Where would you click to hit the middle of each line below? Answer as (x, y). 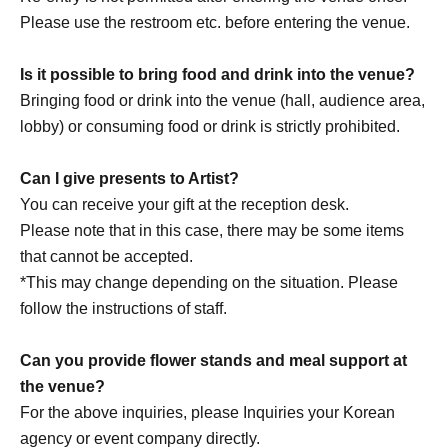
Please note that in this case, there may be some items (212, 231)
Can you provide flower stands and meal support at (213, 361)
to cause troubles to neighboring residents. (170, 84)
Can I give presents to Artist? (129, 179)
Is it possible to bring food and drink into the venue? (217, 75)
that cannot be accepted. (106, 257)
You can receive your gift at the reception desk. (184, 205)
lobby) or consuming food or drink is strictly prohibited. (210, 127)
